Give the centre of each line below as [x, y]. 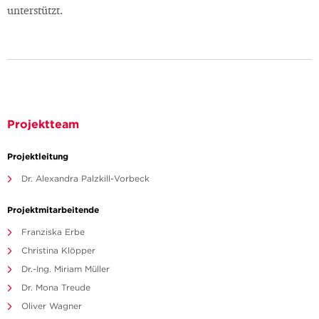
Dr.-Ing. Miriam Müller [66, 269]
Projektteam [43, 124]
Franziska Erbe [53, 232]
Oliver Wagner [52, 306]
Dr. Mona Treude [56, 288]
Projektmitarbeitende [53, 210]
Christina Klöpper [58, 251]
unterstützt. [36, 12]
